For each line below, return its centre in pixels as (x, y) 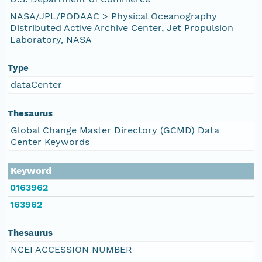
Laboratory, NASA (51, 39)
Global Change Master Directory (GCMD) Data (115, 130)
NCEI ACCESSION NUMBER (71, 249)
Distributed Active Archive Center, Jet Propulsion (122, 27)
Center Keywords (50, 142)
